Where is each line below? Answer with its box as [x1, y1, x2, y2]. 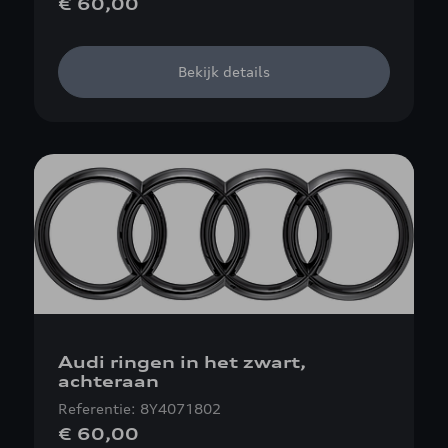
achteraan [58, 371, 159, 391]
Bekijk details [178, 63, 270, 80]
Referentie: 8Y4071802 [58, 400, 221, 417]
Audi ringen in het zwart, [58, 352, 306, 372]
